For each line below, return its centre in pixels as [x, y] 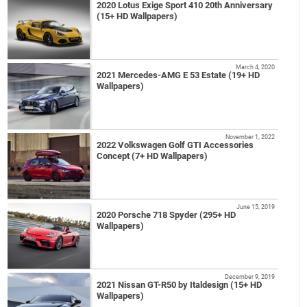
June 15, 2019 [255, 207]
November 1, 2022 [250, 137]
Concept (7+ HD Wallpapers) [152, 156]
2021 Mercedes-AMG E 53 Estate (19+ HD [179, 75]
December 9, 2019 [249, 277]
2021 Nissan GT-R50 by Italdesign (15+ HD [180, 285]
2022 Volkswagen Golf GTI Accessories [175, 145]
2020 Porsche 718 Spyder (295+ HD [167, 215]
